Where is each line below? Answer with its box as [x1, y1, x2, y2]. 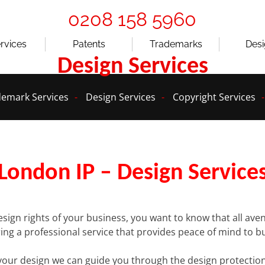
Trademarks [149, 38, 202, 50]
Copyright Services [172, 90, 256, 104]
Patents [73, 38, 106, 50]
